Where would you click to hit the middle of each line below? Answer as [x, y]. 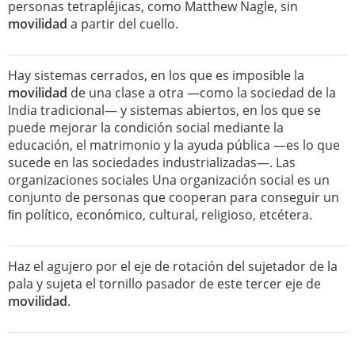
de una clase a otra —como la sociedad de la [202, 93]
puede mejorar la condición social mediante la [146, 128]
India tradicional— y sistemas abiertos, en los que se [164, 110]
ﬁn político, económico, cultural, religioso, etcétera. [160, 215]
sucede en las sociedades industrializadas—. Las [152, 162]
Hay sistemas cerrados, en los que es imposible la [156, 75]
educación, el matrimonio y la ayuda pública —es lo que [174, 145]
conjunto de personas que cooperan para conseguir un [174, 197]
